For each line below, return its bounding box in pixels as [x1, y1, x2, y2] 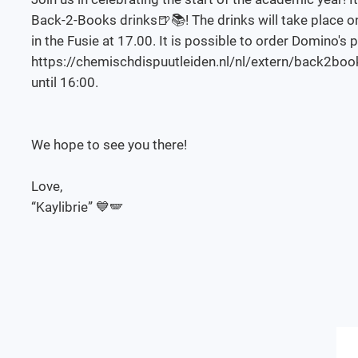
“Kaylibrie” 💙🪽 [31, 198, 124, 215]
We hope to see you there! [31, 136, 191, 153]
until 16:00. [31, 74, 102, 90]
